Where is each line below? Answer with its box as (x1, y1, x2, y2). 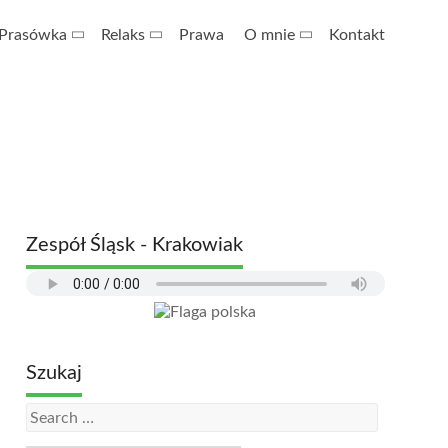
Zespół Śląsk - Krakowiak (25, 235, 243, 255)
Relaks (101, 27, 145, 43)
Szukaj (25, 363, 82, 383)
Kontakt (329, 27, 385, 43)
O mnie (244, 27, 295, 43)
